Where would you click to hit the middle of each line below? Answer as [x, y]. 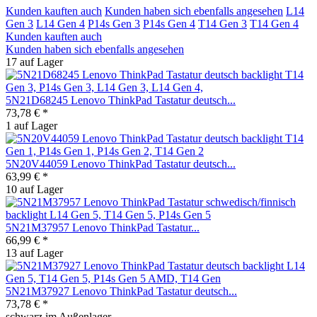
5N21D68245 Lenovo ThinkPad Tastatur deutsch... [121, 100]
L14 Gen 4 [60, 23]
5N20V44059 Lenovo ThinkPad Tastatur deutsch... [121, 163]
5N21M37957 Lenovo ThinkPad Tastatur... [103, 227]
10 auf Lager [34, 189]
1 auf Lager [31, 125]
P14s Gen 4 [169, 23]
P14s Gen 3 [114, 23]
